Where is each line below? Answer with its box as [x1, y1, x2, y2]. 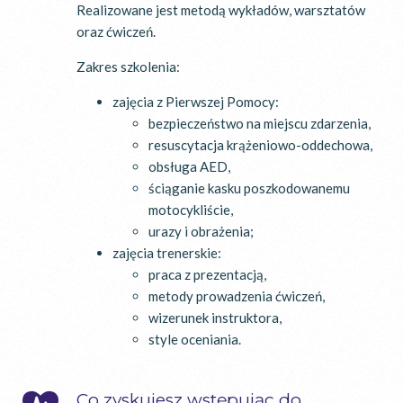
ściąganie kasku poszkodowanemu [148, 179, 350, 196]
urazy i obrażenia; [148, 222, 254, 239]
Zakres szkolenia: [76, 58, 180, 75]
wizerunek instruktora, [148, 309, 282, 326]
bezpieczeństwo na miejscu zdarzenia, [148, 114, 371, 131]
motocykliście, [148, 201, 233, 218]
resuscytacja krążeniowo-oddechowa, [148, 136, 372, 153]
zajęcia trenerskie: [112, 244, 221, 261]
